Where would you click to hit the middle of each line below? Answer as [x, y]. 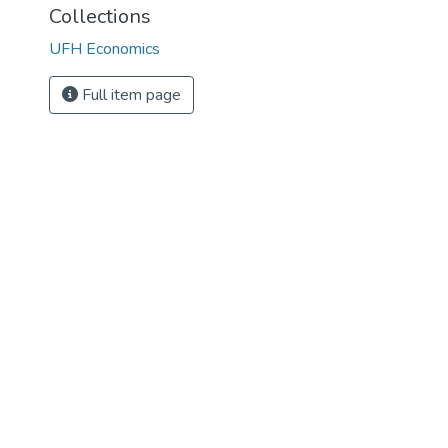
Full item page [129, 95]
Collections [100, 16]
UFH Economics [104, 49]
